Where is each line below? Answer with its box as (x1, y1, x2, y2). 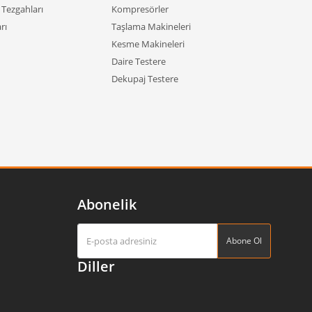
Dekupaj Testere (111, 72, 178, 85)
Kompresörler (111, 3, 169, 15)
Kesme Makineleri (111, 38, 185, 50)
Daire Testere (111, 55, 166, 68)
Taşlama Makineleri (111, 20, 191, 33)
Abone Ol (226, 235, 262, 247)
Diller (77, 257, 115, 276)
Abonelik (77, 195, 136, 214)
